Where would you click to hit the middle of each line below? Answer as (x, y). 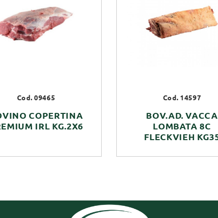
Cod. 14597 (182, 98)
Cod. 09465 (36, 98)
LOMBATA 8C (182, 126)
